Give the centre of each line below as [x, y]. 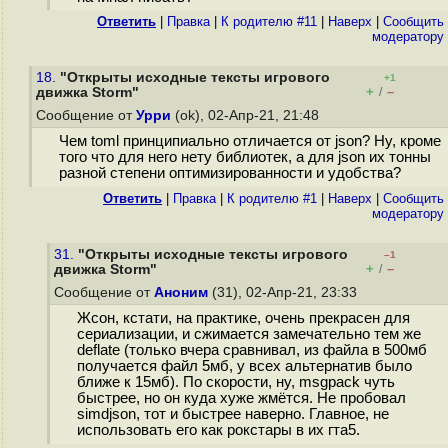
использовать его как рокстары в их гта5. [218, 430]
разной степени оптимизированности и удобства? [229, 173]
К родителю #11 [269, 21]
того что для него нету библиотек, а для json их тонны [244, 157]
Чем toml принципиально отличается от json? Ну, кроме [249, 141]
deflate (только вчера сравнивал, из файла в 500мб [251, 350]
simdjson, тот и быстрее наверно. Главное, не [232, 414]
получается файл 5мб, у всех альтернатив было [244, 366]
